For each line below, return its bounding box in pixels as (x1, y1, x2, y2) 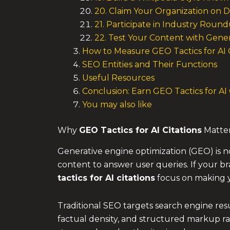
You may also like (82, 99, 152, 109)
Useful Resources (82, 72, 155, 83)
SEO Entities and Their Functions (82, 59, 217, 69)
